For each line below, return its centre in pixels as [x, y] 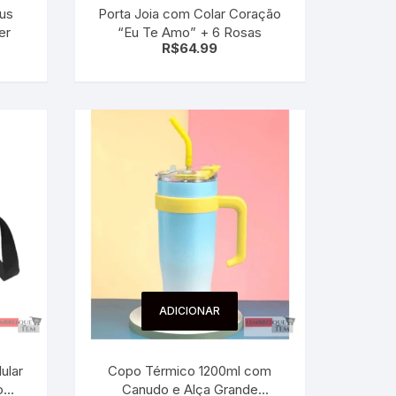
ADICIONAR [190, 311]
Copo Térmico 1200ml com [190, 371]
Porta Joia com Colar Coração [190, 13]
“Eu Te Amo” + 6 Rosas [190, 32]
